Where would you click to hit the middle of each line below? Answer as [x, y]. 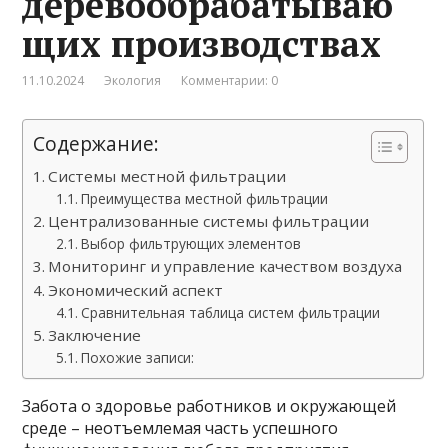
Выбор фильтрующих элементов [190, 243]
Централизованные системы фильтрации [209, 220]
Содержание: [96, 143]
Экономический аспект [136, 289]
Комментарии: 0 [230, 80]
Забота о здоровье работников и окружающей [209, 405]
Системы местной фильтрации [167, 175]
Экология [133, 80]
